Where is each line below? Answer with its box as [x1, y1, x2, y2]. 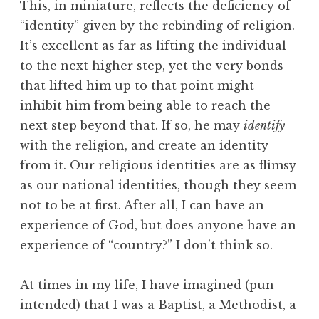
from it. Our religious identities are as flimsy [20, 158, 296, 173]
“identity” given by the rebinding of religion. [20, 19, 295, 33]
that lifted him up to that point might [20, 78, 254, 93]
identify [244, 118, 285, 133]
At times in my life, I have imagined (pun [20, 278, 274, 293]
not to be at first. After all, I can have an [20, 198, 264, 213]
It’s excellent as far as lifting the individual [20, 38, 286, 53]
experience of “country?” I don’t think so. [20, 238, 273, 253]
